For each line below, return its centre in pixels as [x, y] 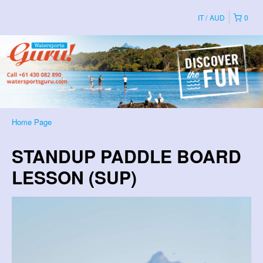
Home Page [32, 122]
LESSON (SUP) [74, 177]
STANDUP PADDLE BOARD [127, 156]
